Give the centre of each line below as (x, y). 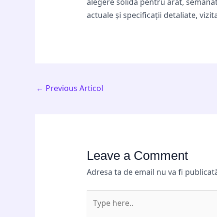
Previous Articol (73, 88)
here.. (96, 209)
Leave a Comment (137, 156)
